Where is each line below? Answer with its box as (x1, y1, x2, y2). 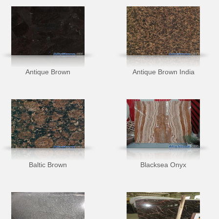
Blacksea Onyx (140, 161, 186, 169)
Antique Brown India (132, 68, 195, 76)
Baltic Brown (29, 161, 67, 169)
